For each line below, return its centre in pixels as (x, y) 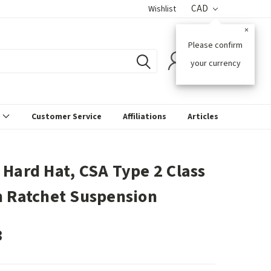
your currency (215, 64)
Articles (203, 117)
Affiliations (145, 117)
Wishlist (162, 9)
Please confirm (216, 45)
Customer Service (67, 117)
